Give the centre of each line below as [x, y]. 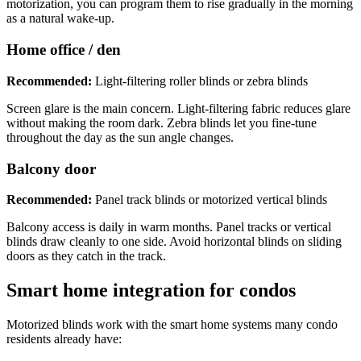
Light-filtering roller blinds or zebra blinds [200, 81]
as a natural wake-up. [60, 19]
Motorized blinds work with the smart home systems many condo [172, 325]
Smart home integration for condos [151, 290]
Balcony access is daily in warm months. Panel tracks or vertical [169, 227]
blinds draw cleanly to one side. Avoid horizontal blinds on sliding [174, 242]
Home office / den [64, 50]
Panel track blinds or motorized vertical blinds [210, 200]
